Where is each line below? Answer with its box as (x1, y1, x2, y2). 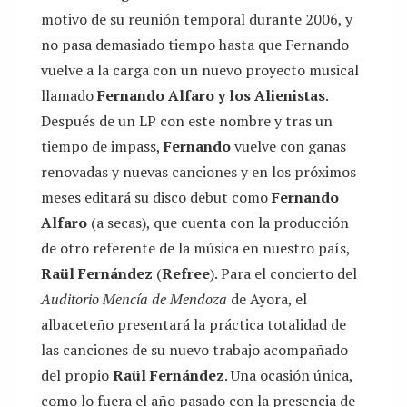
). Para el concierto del (210, 263, 357, 284)
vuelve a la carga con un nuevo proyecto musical (41, 60, 359, 81)
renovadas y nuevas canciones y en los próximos (41, 162, 356, 183)
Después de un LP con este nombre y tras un (41, 111, 333, 132)
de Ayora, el (227, 289, 307, 310)
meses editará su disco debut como (41, 187, 272, 208)
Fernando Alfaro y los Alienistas (97, 85, 325, 106)
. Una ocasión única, (224, 365, 352, 386)
